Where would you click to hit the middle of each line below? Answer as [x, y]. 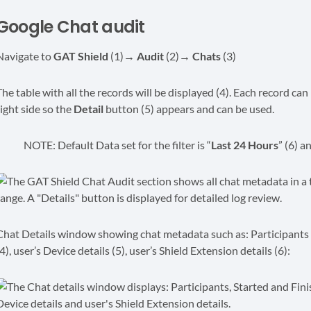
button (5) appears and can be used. [188, 109]
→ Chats [201, 56]
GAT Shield [82, 56]
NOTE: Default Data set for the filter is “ [117, 145]
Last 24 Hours [244, 145]
